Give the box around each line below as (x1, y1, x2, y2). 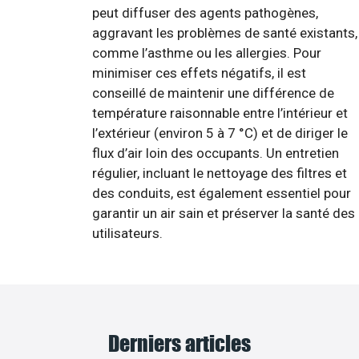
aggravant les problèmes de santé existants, (92, 25, 357, 42)
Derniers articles (108, 329, 251, 356)
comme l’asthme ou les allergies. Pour (92, 45, 321, 62)
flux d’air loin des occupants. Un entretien (92, 145, 339, 162)
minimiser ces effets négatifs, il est (92, 65, 306, 82)
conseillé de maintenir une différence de (92, 85, 334, 102)
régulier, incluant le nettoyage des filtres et (92, 165, 347, 182)
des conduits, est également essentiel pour (92, 185, 351, 202)
